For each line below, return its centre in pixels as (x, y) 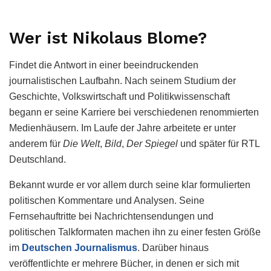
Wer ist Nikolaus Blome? (108, 38)
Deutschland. (38, 160)
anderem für (36, 144)
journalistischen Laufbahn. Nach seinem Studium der (122, 81)
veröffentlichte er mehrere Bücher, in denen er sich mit (124, 264)
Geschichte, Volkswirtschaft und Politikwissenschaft (119, 97)
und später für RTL (219, 144)
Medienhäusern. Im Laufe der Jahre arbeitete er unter (122, 128)
